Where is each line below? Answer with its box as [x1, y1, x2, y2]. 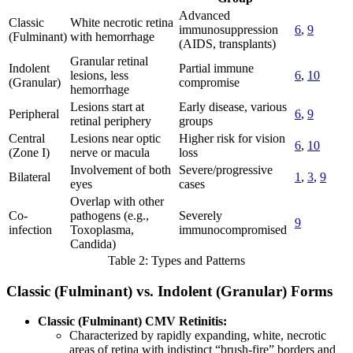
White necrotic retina [70, 15, 173, 29]
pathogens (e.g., [70, 208, 149, 222]
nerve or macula [70, 145, 150, 159]
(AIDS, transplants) [179, 36, 276, 50]
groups [179, 113, 213, 128]
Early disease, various [179, 99, 287, 113]
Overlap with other [70, 194, 164, 208]
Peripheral [9, 106, 59, 121]
